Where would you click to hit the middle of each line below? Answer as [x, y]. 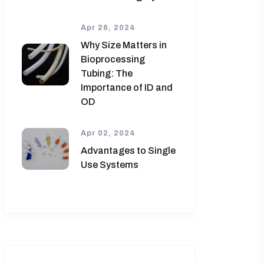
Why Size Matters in [124, 45]
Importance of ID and [127, 87]
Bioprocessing [113, 59]
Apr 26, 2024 [108, 27]
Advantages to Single [128, 150]
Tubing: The [107, 73]
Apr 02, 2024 [108, 133]
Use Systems [110, 164]
